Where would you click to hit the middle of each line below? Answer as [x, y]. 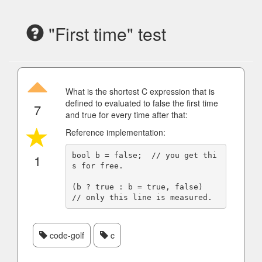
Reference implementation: [116, 132]
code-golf [66, 235]
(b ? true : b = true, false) [137, 187]
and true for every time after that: [127, 115]
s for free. [97, 166]
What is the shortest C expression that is [140, 91]
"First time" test [105, 34]
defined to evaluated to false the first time [142, 103]
